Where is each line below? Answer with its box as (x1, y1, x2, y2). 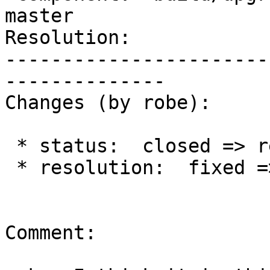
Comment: (5, 222, 96, 244)
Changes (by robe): (5, 92, 211, 114)
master (5, 5, 74, 27)
